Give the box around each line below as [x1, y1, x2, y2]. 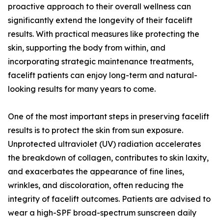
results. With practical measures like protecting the [8, 29, 199, 39]
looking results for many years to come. [8, 84, 156, 94]
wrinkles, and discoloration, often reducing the [8, 180, 184, 191]
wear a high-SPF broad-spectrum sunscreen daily [8, 208, 196, 218]
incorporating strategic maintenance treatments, [8, 56, 193, 67]
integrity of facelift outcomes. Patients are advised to [8, 194, 211, 204]
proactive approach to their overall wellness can [8, 1, 191, 12]
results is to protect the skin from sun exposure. [8, 125, 183, 136]
